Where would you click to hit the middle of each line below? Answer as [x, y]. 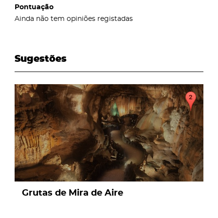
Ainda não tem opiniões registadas [74, 19]
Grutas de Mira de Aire [73, 193]
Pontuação [34, 7]
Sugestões [41, 59]
